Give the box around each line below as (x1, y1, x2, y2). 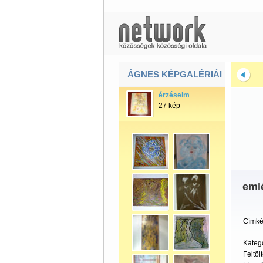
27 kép (158, 102, 180, 110)
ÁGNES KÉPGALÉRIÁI (127, 69, 222, 79)
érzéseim (158, 91, 190, 99)
